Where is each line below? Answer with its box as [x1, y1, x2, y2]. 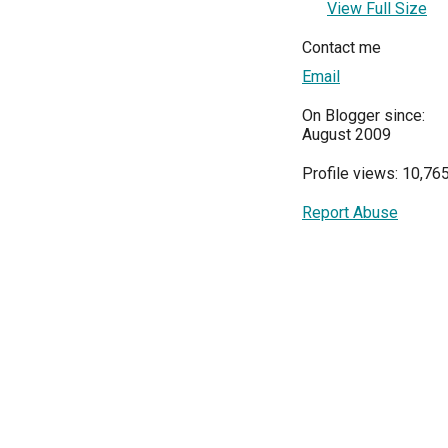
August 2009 [302, 124, 391, 144]
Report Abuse [302, 202, 398, 222]
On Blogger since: [302, 105, 425, 125]
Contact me [302, 37, 381, 57]
